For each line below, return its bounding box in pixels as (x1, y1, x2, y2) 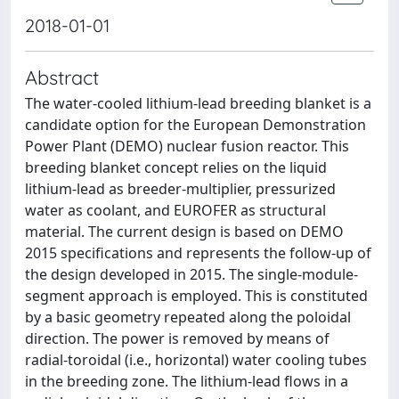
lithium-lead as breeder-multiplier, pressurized (25, 179, 336, 199)
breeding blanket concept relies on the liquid (25, 158, 327, 177)
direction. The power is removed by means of (25, 329, 330, 348)
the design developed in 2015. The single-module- (25, 265, 358, 284)
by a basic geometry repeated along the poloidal (25, 307, 351, 327)
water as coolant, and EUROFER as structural (25, 200, 326, 220)
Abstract (25, 65, 99, 89)
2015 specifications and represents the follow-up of (25, 243, 371, 263)
